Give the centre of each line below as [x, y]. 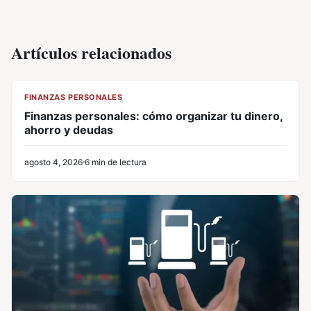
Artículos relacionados [91, 52]
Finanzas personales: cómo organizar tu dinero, [153, 116]
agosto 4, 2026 [53, 162]
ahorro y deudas [69, 129]
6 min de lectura [116, 162]
